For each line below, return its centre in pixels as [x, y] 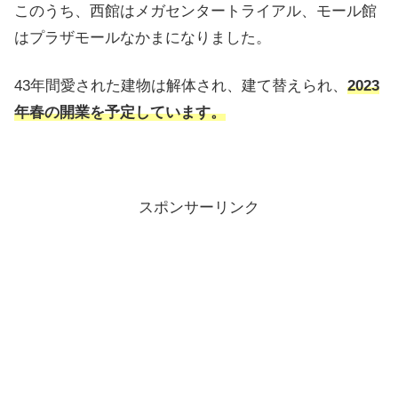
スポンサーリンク [199, 208]
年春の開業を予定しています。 [120, 112]
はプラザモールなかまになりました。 [143, 37]
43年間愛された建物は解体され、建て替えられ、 [181, 85]
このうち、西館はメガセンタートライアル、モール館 [195, 11]
